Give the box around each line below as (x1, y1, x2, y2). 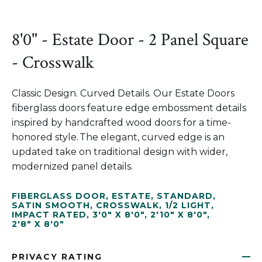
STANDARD (157, 191, 213, 201)
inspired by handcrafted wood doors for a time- (12, 117, 231, 128)
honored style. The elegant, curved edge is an (12, 132, 225, 143)
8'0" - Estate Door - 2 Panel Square (12, 29, 249, 51)
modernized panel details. (12, 161, 133, 172)
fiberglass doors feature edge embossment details (12, 102, 246, 113)
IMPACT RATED (12, 209, 87, 220)
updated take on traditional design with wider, (12, 146, 227, 157)
